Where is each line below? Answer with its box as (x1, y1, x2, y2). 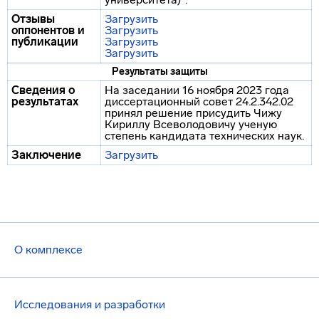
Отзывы (11, 12, 55, 26)
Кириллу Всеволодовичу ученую (105, 117, 277, 131)
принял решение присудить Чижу (105, 106, 282, 120)
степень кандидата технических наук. (105, 129, 304, 142)
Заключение (11, 148, 81, 162)
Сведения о (11, 83, 75, 97)
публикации (11, 35, 78, 48)
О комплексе (14, 243, 83, 256)
